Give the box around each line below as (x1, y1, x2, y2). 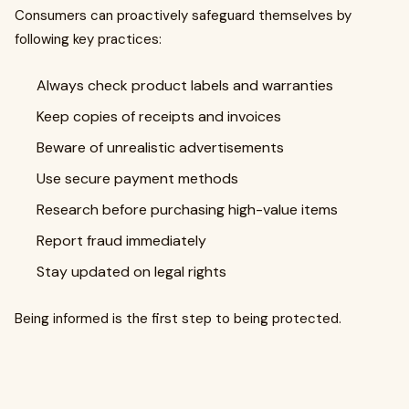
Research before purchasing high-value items (37, 200, 338, 220)
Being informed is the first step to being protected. (15, 309, 341, 329)
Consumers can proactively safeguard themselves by (15, 6, 351, 26)
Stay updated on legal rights (37, 262, 226, 282)
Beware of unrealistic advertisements (37, 138, 284, 158)
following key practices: (15, 30, 162, 49)
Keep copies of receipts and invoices (37, 107, 281, 127)
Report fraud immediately (37, 231, 206, 251)
